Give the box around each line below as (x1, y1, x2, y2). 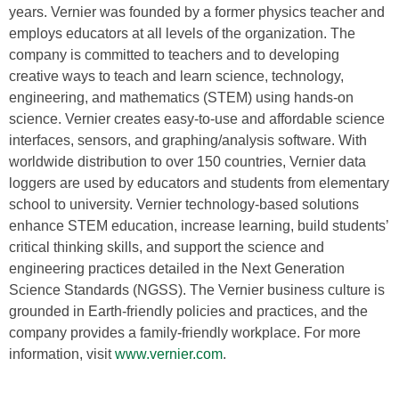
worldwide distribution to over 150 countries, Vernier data (9, 154, 366, 169)
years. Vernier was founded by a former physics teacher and (9, 4, 385, 20)
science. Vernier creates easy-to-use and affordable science (9, 111, 385, 126)
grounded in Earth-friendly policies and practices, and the (9, 304, 368, 319)
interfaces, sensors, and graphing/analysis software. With (9, 133, 367, 148)
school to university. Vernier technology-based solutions (9, 197, 359, 212)
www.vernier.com (115, 346, 223, 362)
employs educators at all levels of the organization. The (9, 26, 355, 41)
